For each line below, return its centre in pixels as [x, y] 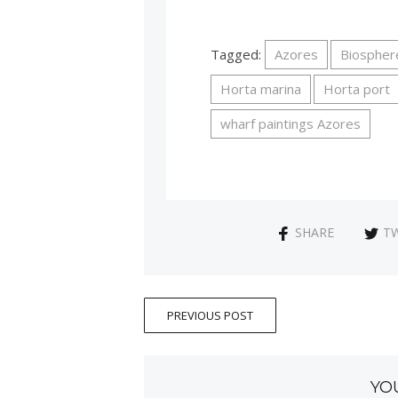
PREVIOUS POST [211, 315]
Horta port [357, 89]
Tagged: [238, 55]
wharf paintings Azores [291, 124]
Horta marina [261, 89]
